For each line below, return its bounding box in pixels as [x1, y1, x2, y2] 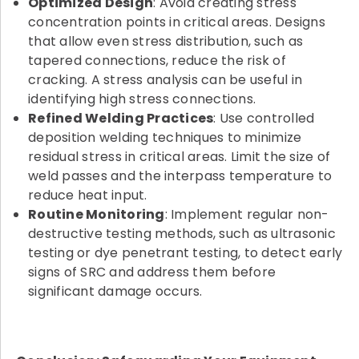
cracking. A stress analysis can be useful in [28, 71, 302, 90]
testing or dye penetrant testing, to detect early [28, 244, 343, 263]
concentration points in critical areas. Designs [28, 13, 325, 32]
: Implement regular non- [164, 205, 329, 224]
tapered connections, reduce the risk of [28, 51, 286, 71]
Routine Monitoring [28, 205, 165, 224]
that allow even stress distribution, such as [28, 32, 303, 51]
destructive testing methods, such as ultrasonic [28, 224, 336, 244]
